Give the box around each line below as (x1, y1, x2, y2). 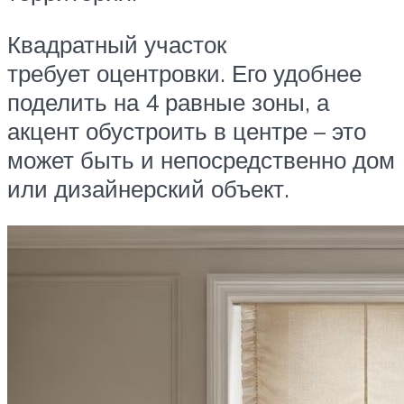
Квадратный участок (7, 29, 226, 59)
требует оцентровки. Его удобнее (7, 58, 362, 87)
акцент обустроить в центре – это (7, 115, 366, 145)
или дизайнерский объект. (7, 173, 289, 203)
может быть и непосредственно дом (7, 144, 395, 174)
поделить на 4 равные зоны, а (7, 87, 329, 116)
